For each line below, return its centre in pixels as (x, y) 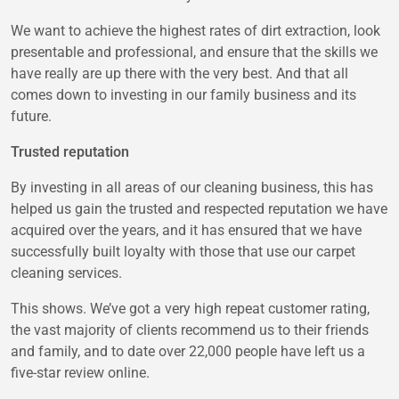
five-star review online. (80, 373)
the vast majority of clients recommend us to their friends (190, 330)
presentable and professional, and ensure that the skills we (194, 53)
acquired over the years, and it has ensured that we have (186, 231)
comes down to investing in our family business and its (183, 95)
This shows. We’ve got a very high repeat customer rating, (190, 309)
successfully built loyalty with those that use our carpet (183, 252)
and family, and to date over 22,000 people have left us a (188, 352)
